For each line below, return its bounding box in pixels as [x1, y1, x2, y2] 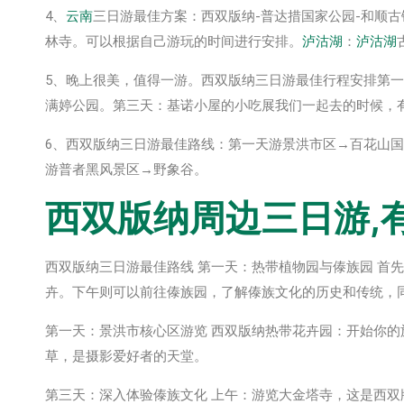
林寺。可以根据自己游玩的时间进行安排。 [45, 32, 302, 50]
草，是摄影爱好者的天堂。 [45, 347, 207, 364]
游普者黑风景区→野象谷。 [45, 161, 207, 178]
